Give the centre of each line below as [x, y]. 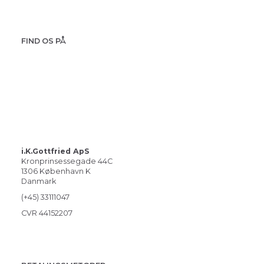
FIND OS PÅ [44, 41]
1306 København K [56, 171]
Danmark [39, 181]
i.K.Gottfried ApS [55, 151]
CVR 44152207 [47, 213]
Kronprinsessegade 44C [67, 161]
